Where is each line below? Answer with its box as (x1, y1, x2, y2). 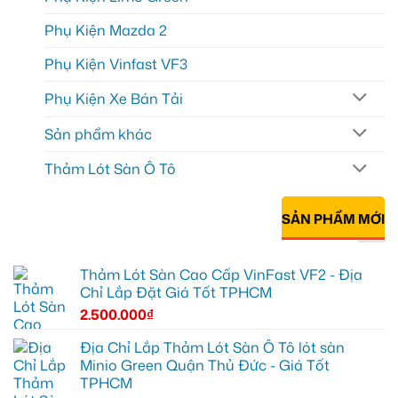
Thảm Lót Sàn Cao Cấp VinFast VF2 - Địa (80, 264, 362, 284)
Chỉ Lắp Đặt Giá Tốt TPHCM (80, 282, 272, 302)
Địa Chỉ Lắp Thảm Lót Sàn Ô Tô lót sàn (80, 337, 345, 357)
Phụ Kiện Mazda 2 (44, 20, 167, 40)
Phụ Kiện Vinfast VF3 (44, 53, 187, 74)
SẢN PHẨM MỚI (282, 210, 385, 229)
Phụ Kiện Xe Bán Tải (44, 88, 183, 108)
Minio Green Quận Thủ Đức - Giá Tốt (80, 354, 330, 375)
